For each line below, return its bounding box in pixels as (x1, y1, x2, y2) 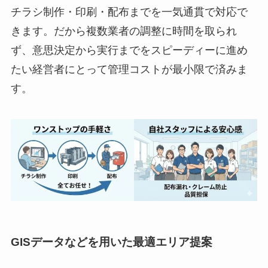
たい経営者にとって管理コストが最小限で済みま (10, 63, 248, 75)
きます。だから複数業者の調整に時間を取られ (10, 25, 237, 37)
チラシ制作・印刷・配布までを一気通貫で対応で (10, 5, 248, 18)
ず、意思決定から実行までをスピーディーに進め (10, 44, 248, 56)
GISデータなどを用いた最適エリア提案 (10, 236, 212, 249)
